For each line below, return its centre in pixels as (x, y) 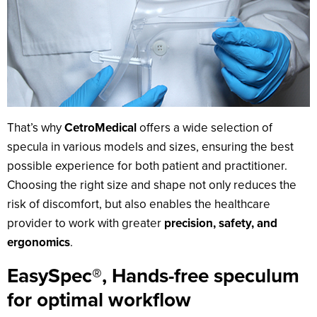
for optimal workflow (99, 299)
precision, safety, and (221, 223)
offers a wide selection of (204, 127)
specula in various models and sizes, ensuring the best (150, 146)
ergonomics (39, 242)
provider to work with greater (86, 223)
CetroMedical (100, 127)
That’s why (36, 127)
